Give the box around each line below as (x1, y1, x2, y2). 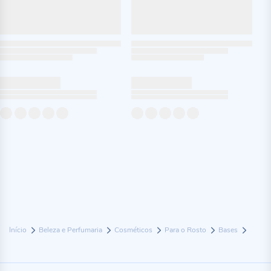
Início (9, 225, 28, 235)
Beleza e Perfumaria (39, 225, 104, 235)
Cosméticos (114, 225, 154, 235)
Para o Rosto (165, 225, 208, 235)
